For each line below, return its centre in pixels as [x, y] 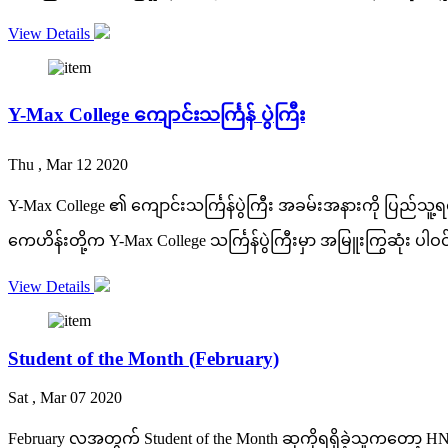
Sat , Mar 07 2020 [65, 398]
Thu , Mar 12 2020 [68, 164]
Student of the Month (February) [143, 359]
